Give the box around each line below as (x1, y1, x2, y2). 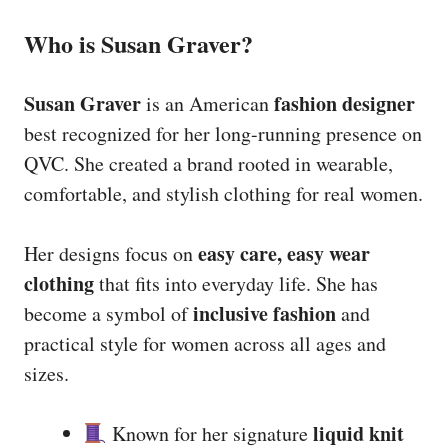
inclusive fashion (193, 298, 336, 328)
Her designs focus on (24, 239, 198, 267)
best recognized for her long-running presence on (24, 119, 422, 147)
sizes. (24, 359, 69, 387)
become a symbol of (24, 299, 193, 327)
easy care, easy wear (198, 238, 370, 268)
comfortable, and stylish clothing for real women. (24, 179, 423, 207)
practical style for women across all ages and (24, 329, 386, 357)
